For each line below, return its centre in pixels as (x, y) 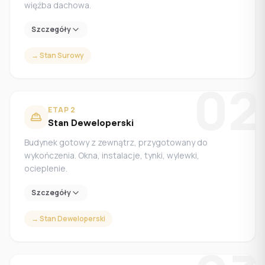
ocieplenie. (46, 168)
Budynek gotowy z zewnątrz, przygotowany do (116, 142)
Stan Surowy (62, 55)
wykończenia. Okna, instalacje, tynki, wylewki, (112, 155)
